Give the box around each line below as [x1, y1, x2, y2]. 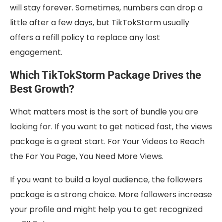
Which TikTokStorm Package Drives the [10, 69, 201, 82]
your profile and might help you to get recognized [10, 204, 203, 216]
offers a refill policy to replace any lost [10, 32, 160, 44]
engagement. [10, 47, 62, 58]
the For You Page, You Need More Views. [10, 151, 164, 163]
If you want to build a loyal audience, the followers [10, 174, 203, 186]
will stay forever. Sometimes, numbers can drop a [10, 2, 203, 14]
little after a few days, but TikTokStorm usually [10, 17, 189, 29]
